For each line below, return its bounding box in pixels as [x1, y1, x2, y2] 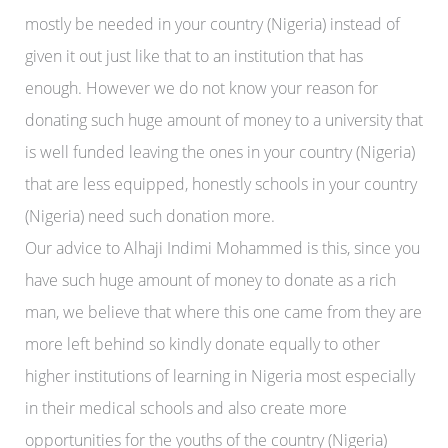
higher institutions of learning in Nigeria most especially [24, 364, 415, 387]
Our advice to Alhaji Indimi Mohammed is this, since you [24, 236, 420, 259]
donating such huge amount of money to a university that [24, 108, 423, 131]
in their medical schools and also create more [24, 396, 347, 419]
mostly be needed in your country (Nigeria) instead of [24, 12, 400, 35]
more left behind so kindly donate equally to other [24, 332, 380, 355]
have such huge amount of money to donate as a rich [24, 268, 396, 291]
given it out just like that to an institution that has [24, 44, 363, 67]
